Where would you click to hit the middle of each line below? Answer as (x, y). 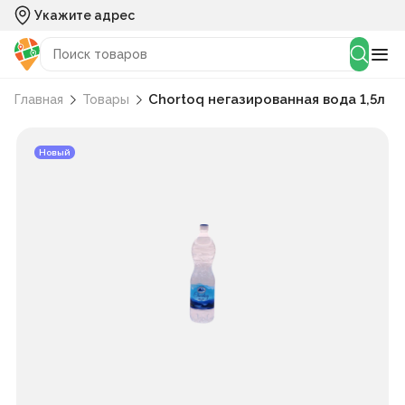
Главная (39, 100)
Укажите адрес (85, 15)
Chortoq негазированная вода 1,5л (267, 100)
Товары (106, 100)
